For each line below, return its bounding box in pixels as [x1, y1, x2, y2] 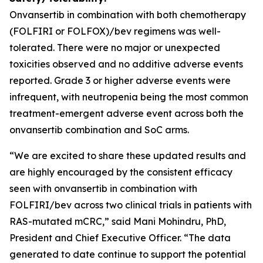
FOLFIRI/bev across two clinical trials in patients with [9, 199, 252, 211]
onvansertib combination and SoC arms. [9, 124, 189, 136]
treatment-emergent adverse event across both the [9, 107, 244, 119]
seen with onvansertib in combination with [9, 183, 197, 194]
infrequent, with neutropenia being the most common [9, 91, 248, 103]
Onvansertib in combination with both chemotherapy [9, 9, 246, 21]
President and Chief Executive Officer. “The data [9, 232, 231, 244]
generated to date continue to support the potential [9, 248, 246, 260]
